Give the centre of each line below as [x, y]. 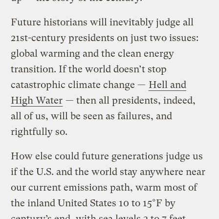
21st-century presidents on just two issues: [105, 38]
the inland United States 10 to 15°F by [93, 203]
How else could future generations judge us [107, 156]
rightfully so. [39, 131]
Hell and [168, 85]
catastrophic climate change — [80, 85]
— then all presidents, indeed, [130, 100]
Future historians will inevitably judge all [102, 22]
